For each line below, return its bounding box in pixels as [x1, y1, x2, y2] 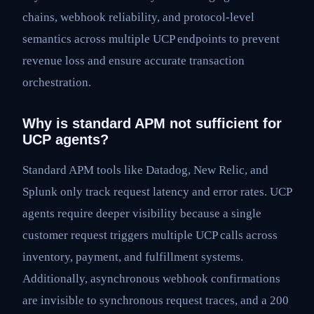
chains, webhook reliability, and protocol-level [22, 10, 254, 24]
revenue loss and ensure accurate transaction [22, 53, 245, 67]
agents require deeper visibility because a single [22, 207, 261, 221]
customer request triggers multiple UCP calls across [22, 228, 278, 243]
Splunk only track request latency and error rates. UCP [22, 185, 292, 199]
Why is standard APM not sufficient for [22, 115, 282, 131]
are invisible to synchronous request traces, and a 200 [22, 294, 289, 308]
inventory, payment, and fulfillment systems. [22, 250, 243, 264]
